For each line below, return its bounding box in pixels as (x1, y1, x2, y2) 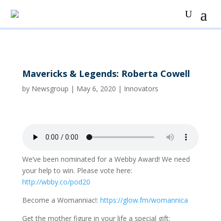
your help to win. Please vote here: (22, 166, 132, 175)
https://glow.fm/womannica (100, 195, 188, 205)
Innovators (123, 84, 158, 93)
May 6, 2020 (76, 84, 116, 93)
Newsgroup (31, 84, 69, 93)
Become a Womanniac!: (22, 195, 100, 205)
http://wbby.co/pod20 (22, 177, 90, 186)
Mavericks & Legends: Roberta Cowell (22, 68, 190, 79)
